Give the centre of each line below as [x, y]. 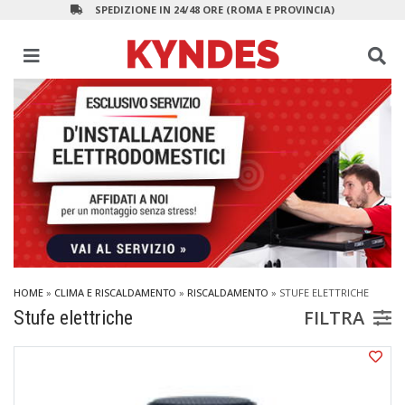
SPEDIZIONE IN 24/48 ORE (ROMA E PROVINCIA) [215, 9]
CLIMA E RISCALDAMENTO [115, 292]
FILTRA [334, 318]
